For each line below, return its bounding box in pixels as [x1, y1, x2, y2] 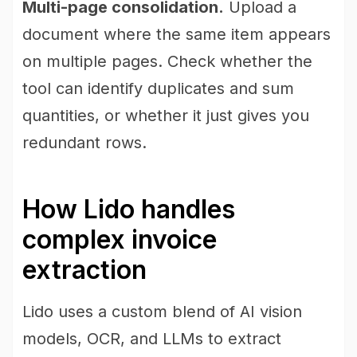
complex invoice [22, 224, 217, 255]
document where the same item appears [22, 25, 331, 44]
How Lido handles [22, 194, 235, 225]
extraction [22, 254, 147, 285]
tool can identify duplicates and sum [22, 79, 294, 98]
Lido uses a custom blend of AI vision [22, 302, 302, 321]
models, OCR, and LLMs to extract [22, 329, 281, 348]
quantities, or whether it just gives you [22, 106, 309, 125]
